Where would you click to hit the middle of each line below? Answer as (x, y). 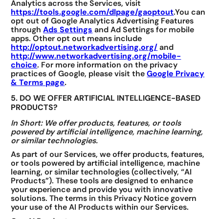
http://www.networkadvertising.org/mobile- (96, 56)
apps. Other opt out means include (77, 39)
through (27, 30)
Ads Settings (68, 30)
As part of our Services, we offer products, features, (108, 154)
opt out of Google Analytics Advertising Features (102, 21)
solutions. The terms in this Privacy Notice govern (104, 198)
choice (24, 65)
